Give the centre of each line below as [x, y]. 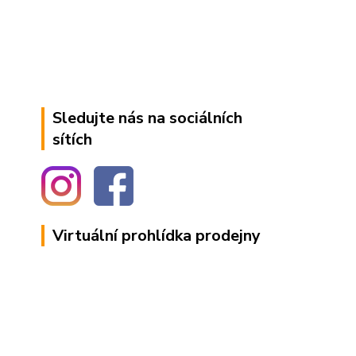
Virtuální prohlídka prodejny [157, 236]
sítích [72, 139]
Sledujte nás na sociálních [147, 118]
